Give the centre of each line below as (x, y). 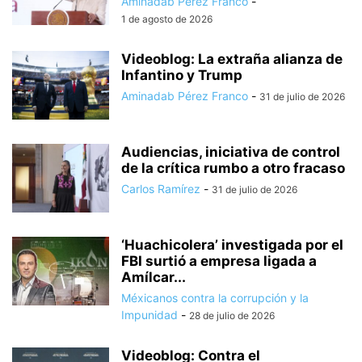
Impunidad (149, 314)
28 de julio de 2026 (232, 315)
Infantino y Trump (182, 75)
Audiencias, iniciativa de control (231, 152)
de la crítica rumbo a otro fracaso (233, 168)
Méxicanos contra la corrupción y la (215, 297)
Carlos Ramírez (161, 188)
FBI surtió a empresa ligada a (219, 261)
